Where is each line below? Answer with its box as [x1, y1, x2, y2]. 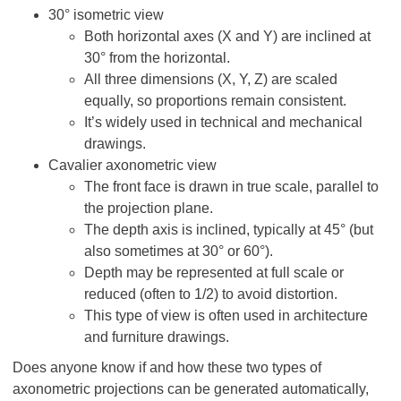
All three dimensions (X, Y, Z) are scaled [84, 72, 337, 87]
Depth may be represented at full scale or [84, 265, 344, 280]
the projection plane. [84, 200, 213, 216]
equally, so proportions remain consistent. [84, 93, 346, 108]
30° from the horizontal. [84, 50, 230, 65]
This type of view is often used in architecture [84, 308, 368, 323]
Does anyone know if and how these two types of [13, 360, 321, 375]
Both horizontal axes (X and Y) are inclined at [84, 29, 371, 44]
